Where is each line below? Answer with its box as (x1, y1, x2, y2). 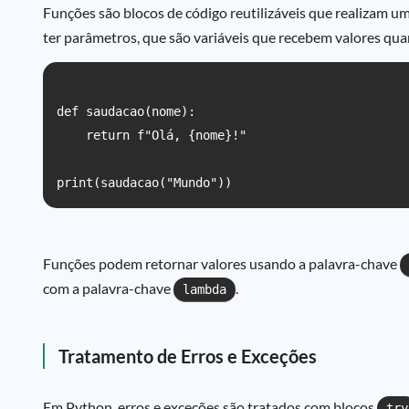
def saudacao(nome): (57, 104, 195, 119)
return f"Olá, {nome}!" (57, 128, 246, 142)
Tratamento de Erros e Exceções (58, 345, 317, 367)
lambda (183, 282, 226, 297)
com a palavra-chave (43, 279, 173, 297)
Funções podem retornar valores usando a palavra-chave (43, 255, 400, 272)
